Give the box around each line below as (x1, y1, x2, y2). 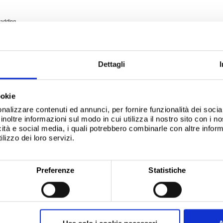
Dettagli (98, 60, 125, 69)
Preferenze (36, 165, 75, 174)
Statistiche (148, 165, 186, 174)
